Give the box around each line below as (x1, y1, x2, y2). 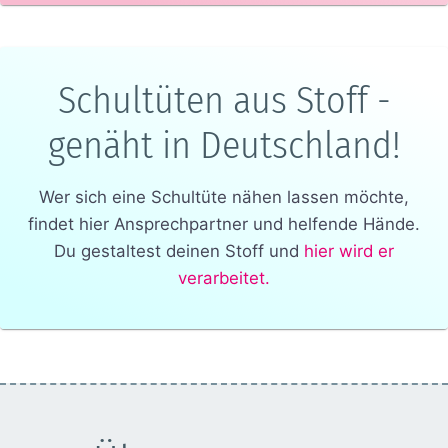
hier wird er (304, 240, 394, 261)
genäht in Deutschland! (47, 121, 401, 168)
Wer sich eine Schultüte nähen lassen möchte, (39, 186, 409, 207)
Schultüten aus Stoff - (57, 76, 391, 123)
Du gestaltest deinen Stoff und (54, 240, 299, 261)
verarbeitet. (178, 267, 270, 288)
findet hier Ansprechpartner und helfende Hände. (28, 213, 420, 234)
